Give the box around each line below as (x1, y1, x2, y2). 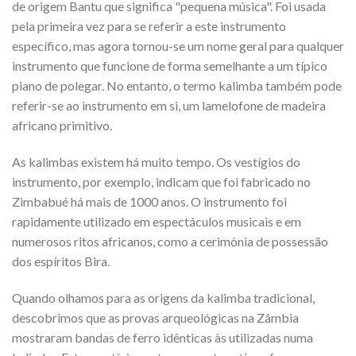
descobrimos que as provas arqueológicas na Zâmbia (12, 309, 299, 325)
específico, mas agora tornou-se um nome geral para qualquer (12, 38, 344, 54)
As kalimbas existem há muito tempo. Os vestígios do (12, 154, 300, 170)
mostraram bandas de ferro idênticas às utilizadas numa (12, 329, 313, 345)
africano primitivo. (12, 118, 112, 133)
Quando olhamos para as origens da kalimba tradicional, (12, 289, 315, 305)
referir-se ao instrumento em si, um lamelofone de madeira (12, 98, 326, 114)
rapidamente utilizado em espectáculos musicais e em (12, 214, 301, 230)
